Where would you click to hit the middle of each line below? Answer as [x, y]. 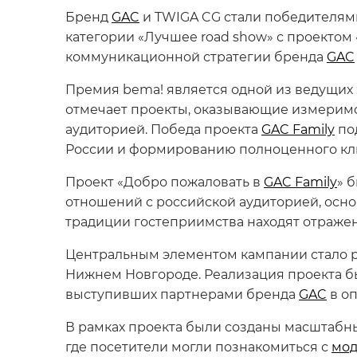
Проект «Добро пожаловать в [165, 181]
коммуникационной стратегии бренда [196, 56]
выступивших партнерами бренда [182, 294]
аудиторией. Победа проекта [163, 129]
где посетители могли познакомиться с [198, 346]
